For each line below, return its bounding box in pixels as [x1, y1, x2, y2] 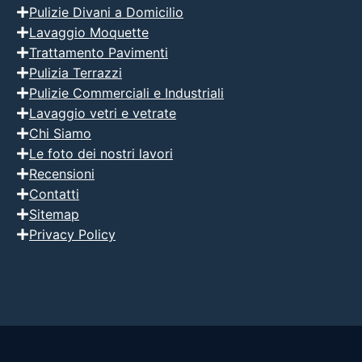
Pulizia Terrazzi [29, 64, 122, 81]
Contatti [29, 185, 79, 202]
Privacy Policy [29, 225, 116, 242]
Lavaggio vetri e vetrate [29, 104, 176, 121]
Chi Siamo [29, 124, 91, 141]
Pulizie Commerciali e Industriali [29, 84, 224, 101]
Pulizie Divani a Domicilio [29, 3, 183, 20]
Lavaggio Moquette [29, 23, 149, 40]
